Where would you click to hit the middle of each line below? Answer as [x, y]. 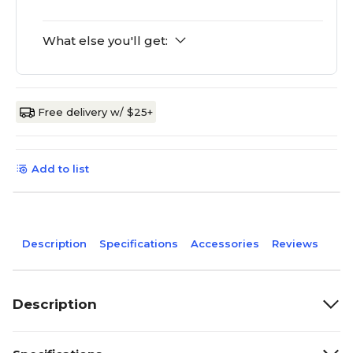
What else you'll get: [105, 41]
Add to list [60, 169]
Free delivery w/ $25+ [95, 112]
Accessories [225, 244]
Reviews [295, 244]
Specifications [139, 244]
